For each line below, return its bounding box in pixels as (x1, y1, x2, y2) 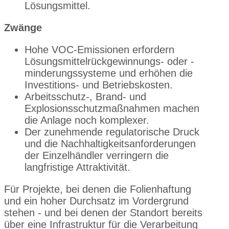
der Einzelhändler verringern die (25, 149, 169, 161)
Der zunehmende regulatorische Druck (25, 126, 199, 138)
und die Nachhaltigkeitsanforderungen (25, 138, 196, 149)
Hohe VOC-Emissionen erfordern (25, 43, 174, 55)
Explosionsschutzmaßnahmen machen (25, 102, 199, 114)
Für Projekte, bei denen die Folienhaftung (4, 183, 191, 195)
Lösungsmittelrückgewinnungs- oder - (25, 55, 194, 67)
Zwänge (4, 21, 42, 33)
